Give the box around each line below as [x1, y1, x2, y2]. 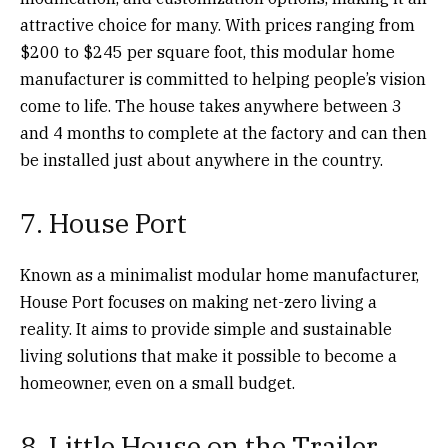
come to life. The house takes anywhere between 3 [20, 95, 402, 116]
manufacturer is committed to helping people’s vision [20, 68, 426, 89]
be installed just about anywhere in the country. [20, 149, 387, 170]
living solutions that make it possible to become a [20, 345, 397, 366]
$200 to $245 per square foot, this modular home [20, 41, 395, 62]
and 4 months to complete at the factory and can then [20, 122, 427, 143]
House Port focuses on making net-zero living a [20, 291, 377, 312]
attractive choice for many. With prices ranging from [20, 14, 415, 35]
